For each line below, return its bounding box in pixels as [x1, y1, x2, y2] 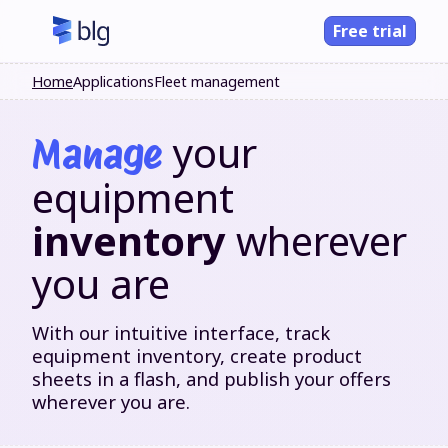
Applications [73, 72, 154, 91]
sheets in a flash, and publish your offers [32, 366, 391, 391]
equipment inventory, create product [32, 343, 362, 368]
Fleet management [154, 72, 280, 91]
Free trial [333, 20, 407, 42]
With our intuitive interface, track [32, 320, 330, 345]
